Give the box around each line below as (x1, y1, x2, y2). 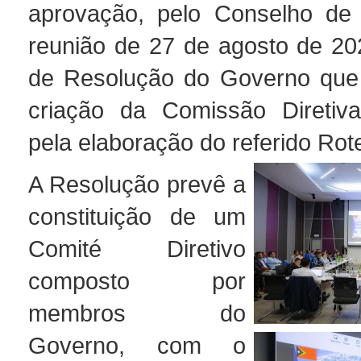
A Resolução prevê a (28, 171, 246, 197)
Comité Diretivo (28, 235, 246, 262)
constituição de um (28, 203, 246, 230)
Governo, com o (28, 332, 246, 359)
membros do (28, 300, 246, 326)
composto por (28, 268, 246, 294)
